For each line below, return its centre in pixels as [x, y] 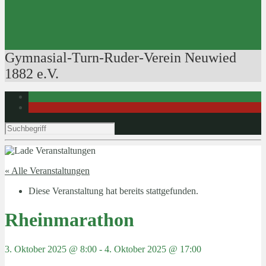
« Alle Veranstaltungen [47, 171]
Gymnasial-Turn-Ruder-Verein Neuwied [121, 58]
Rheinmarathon [69, 220]
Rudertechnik [101, 15]
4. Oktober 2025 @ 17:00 [153, 249]
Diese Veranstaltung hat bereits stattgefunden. [113, 191]
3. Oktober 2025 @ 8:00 [51, 249]
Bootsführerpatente [88, 25]
